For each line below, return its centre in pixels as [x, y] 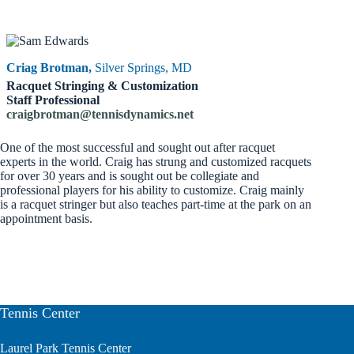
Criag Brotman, [51, 67]
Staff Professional [53, 100]
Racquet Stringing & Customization [102, 85]
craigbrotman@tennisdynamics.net [100, 114]
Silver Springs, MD [145, 67]
